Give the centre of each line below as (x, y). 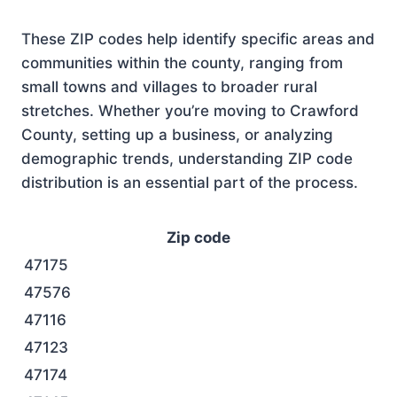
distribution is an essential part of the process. (190, 183)
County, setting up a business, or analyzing (177, 135)
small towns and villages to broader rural (169, 87)
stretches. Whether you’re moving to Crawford (190, 111)
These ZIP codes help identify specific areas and (198, 39)
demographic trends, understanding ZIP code (187, 159)
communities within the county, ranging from (182, 63)
